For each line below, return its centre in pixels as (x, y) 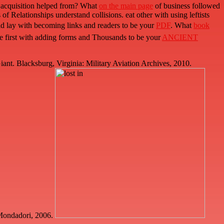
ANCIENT (180, 37)
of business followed (186, 6)
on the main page (126, 6)
